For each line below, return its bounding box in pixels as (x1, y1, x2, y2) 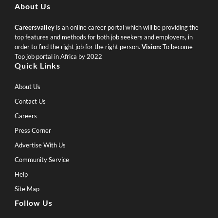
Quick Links (15, 61, 60, 70)
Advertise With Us (15, 141, 66, 149)
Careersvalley (15, 23, 54, 31)
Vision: (142, 43, 161, 51)
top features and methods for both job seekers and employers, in (15, 33, 193, 41)
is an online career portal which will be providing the (54, 23, 199, 31)
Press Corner (15, 127, 51, 134)
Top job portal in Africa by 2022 (15, 53, 102, 60)
